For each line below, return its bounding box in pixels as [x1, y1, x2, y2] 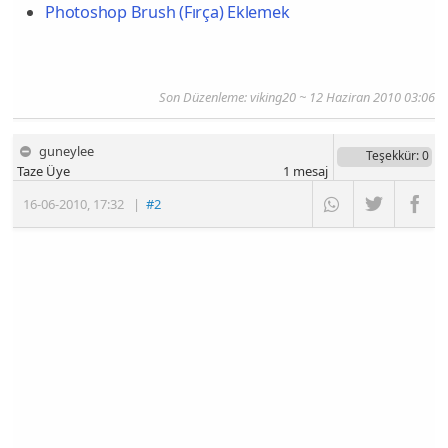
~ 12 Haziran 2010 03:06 [295, 87, 435, 106]
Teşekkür [365, 146, 416, 164]
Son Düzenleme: [158, 87, 250, 106]
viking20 [249, 87, 296, 106]
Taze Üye [17, 161, 71, 180]
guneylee [39, 141, 95, 160]
